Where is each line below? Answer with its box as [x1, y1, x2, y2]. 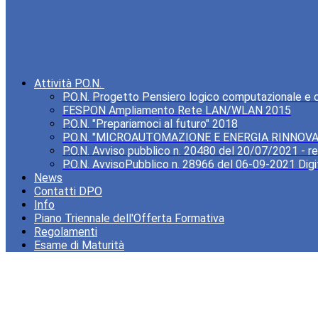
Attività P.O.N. [34, 77, 102, 91]
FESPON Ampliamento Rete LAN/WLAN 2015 [62, 104, 291, 118]
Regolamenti [34, 225, 97, 239]
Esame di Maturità [34, 238, 124, 253]
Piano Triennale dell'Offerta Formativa [34, 212, 224, 226]
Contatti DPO [34, 185, 102, 199]
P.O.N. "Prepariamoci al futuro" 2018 [62, 117, 238, 131]
